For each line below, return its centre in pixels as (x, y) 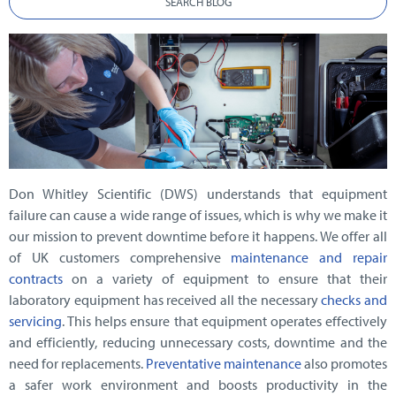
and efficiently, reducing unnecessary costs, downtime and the (198, 343)
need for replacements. (77, 364)
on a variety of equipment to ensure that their (225, 279)
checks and (354, 300)
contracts (36, 279)
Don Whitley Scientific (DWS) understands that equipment (198, 194)
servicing (35, 321)
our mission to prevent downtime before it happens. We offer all (198, 236)
